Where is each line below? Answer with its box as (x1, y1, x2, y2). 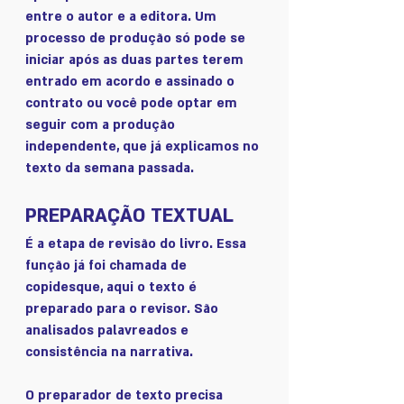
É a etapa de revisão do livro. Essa (25, 234, 250, 252)
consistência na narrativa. (25, 343, 197, 361)
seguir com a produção (25, 115, 179, 133)
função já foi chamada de (25, 256, 190, 274)
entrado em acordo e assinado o (25, 72, 238, 90)
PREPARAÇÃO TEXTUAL (25, 202, 234, 229)
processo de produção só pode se (25, 29, 249, 47)
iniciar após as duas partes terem (25, 50, 247, 69)
